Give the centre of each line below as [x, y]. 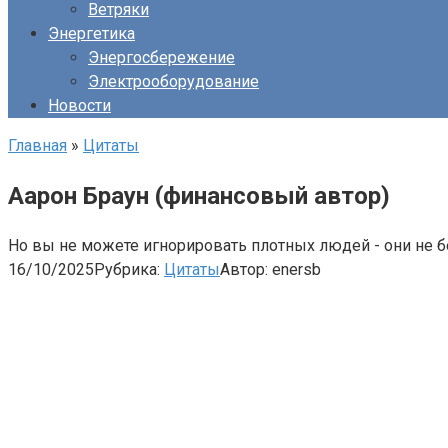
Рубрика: [127, 269]
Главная [37, 145]
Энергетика [91, 33]
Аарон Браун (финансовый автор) [199, 195]
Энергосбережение [161, 57]
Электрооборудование [173, 81]
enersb [296, 269]
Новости [79, 105]
